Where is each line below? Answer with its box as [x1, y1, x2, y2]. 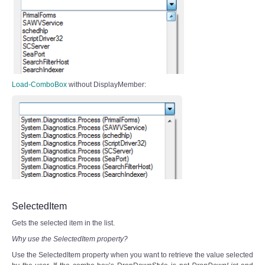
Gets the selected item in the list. [12, 218, 115, 227]
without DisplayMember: [67, 80, 146, 89]
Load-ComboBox [12, 80, 67, 89]
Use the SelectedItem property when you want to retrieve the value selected [12, 250, 253, 259]
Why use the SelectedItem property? [12, 234, 128, 243]
